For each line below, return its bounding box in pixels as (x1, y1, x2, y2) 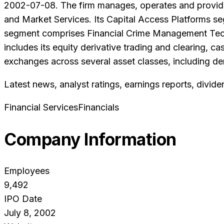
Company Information (4, 129, 176, 150)
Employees (4, 165, 49, 176)
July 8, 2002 (4, 207, 56, 218)
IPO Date (4, 193, 42, 204)
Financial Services (4, 102, 78, 113)
